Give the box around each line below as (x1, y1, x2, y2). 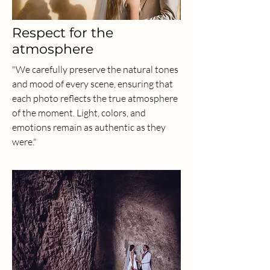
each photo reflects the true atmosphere (12, 92, 178, 104)
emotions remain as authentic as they (12, 121, 166, 133)
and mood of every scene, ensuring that (12, 78, 173, 90)
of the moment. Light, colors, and (12, 107, 146, 119)
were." (12, 136, 37, 148)
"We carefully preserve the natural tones (12, 63, 178, 75)
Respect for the (12, 25, 113, 41)
